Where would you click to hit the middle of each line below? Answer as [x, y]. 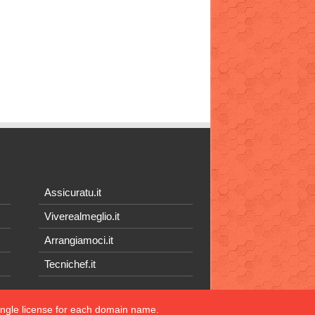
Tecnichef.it [70, 264]
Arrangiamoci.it [79, 240]
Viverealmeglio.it [82, 217]
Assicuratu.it [73, 193]
